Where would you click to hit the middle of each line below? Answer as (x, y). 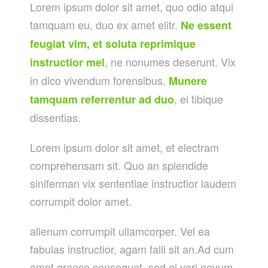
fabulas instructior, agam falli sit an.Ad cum (132, 249)
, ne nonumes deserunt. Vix (170, 62)
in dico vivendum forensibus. (99, 80)
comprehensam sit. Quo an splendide (119, 165)
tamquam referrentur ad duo (102, 99)
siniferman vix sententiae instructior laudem (133, 183)
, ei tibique (199, 99)
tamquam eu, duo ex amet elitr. (105, 25)
